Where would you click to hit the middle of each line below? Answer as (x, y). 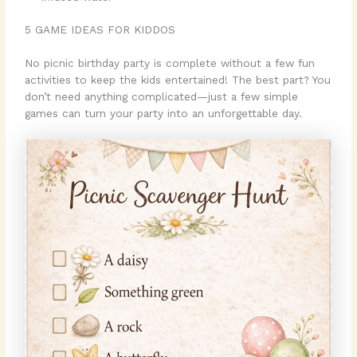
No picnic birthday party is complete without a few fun (170, 63)
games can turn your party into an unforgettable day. (164, 113)
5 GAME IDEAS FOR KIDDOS (100, 30)
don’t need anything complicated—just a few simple (162, 96)
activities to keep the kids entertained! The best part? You (178, 79)
